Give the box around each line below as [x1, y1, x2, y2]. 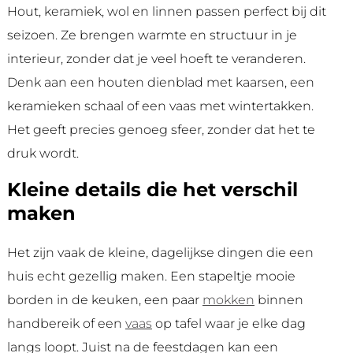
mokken [202, 292, 255, 308]
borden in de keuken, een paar [6, 292, 203, 308]
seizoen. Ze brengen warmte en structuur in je [6, 28, 297, 43]
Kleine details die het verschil [6, 178, 298, 202]
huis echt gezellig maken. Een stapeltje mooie [6, 269, 295, 284]
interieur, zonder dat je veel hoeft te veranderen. [6, 51, 306, 67]
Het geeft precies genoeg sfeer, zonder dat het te [6, 122, 315, 138]
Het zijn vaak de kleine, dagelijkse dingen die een [6, 245, 314, 261]
